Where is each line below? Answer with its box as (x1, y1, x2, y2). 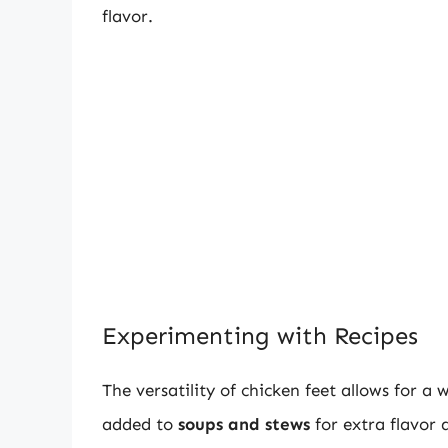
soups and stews (178, 413, 310, 434)
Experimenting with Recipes (102, 320, 418, 350)
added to (102, 413, 178, 434)
